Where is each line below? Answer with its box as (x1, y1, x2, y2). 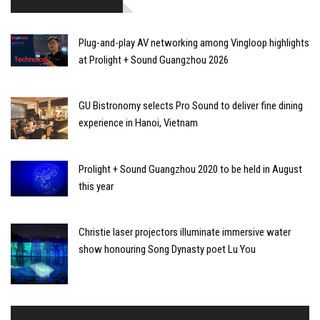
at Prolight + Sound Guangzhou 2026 (79, 53, 229, 66)
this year (79, 180, 114, 194)
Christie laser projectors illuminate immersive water (79, 226, 291, 239)
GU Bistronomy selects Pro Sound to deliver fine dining (79, 99, 303, 112)
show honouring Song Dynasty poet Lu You (79, 243, 256, 256)
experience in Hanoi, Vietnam (79, 116, 198, 129)
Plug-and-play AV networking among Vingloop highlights (79, 36, 309, 49)
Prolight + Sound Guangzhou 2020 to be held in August (79, 163, 302, 176)
